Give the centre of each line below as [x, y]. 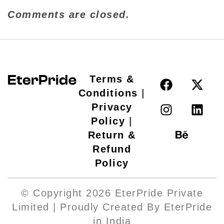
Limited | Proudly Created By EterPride [112, 207]
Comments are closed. [68, 15]
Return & [112, 135]
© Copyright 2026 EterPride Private [112, 193]
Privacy [112, 107]
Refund [112, 149]
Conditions [108, 93]
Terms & [112, 79]
